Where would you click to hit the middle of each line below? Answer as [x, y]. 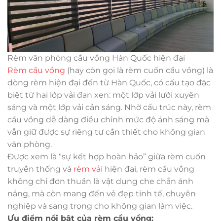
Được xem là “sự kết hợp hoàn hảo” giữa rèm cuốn [107, 156]
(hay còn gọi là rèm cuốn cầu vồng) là [139, 70]
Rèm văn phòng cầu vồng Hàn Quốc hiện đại [96, 58]
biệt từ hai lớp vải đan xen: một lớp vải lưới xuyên [103, 95]
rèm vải [88, 169]
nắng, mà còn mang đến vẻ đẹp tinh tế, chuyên [102, 193]
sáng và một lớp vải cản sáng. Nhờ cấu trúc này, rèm [109, 107]
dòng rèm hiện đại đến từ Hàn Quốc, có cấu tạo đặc [109, 82]
